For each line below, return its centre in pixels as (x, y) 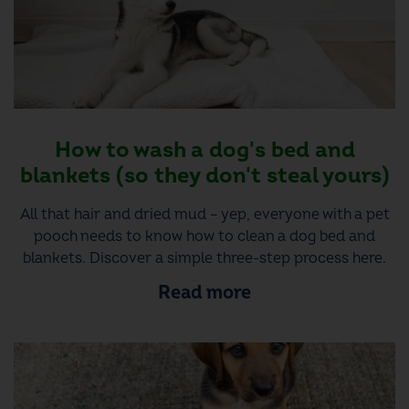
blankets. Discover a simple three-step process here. (204, 258)
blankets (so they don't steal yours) (204, 175)
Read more (204, 293)
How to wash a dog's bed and (204, 150)
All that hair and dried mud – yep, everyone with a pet (204, 214)
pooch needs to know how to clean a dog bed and (204, 236)
